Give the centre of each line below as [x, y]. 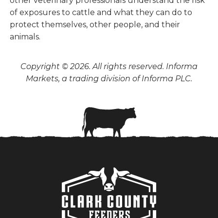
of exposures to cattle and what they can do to [101, 13]
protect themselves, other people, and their [95, 25]
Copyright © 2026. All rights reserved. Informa [109, 67]
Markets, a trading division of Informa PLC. [109, 79]
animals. [25, 37]
